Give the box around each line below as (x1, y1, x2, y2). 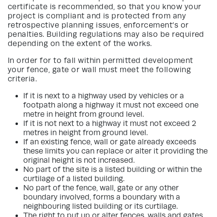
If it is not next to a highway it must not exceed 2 (23, 119, 196, 128)
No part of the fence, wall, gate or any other (23, 183, 179, 192)
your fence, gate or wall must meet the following (8, 65, 191, 74)
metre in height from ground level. (23, 109, 144, 119)
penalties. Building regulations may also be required (8, 30, 204, 39)
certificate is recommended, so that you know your (8, 2, 201, 11)
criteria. (8, 74, 37, 83)
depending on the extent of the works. (8, 39, 152, 48)
